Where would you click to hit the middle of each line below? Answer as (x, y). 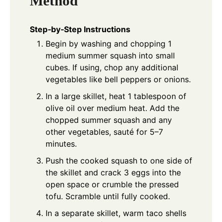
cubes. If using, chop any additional (112, 68)
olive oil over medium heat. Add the (112, 108)
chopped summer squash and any (109, 120)
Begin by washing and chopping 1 (109, 44)
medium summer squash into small (110, 56)
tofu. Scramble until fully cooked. (108, 196)
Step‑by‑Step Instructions (80, 29)
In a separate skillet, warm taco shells (116, 213)
